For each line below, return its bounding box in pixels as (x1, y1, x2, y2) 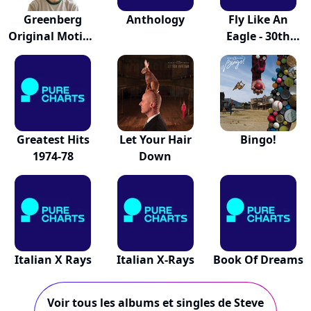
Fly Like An (228, 12, 288, 27)
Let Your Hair (119, 132, 192, 147)
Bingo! (239, 132, 276, 147)
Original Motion (8, 28, 98, 44)
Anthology (126, 12, 185, 27)
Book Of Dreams (212, 252, 303, 267)
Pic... (40, 45, 67, 60)
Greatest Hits (16, 132, 90, 147)
